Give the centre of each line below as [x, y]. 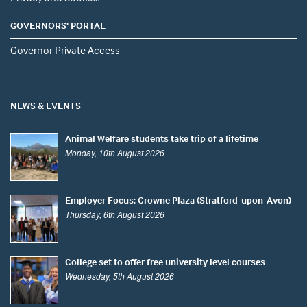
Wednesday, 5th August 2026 [120, 276]
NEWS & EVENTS [46, 106]
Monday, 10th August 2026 [115, 153]
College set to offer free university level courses [165, 262]
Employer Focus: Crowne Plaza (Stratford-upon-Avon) [178, 200]
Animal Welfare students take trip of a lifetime [162, 138]
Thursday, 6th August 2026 [115, 214]
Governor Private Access [65, 50]
